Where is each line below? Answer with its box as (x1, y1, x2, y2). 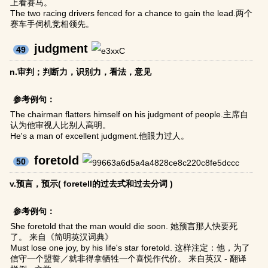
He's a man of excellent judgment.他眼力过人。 (10, 131, 190, 141)
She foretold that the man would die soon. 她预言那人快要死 (10, 221, 238, 232)
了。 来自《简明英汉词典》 (10, 232, 114, 242)
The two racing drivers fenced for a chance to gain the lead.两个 (10, 8, 253, 19)
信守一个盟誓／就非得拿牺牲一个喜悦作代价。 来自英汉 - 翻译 (10, 254, 247, 264)
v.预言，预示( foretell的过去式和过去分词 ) (10, 179, 173, 189)
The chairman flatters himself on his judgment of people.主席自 (10, 109, 249, 120)
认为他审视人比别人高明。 (10, 120, 111, 130)
